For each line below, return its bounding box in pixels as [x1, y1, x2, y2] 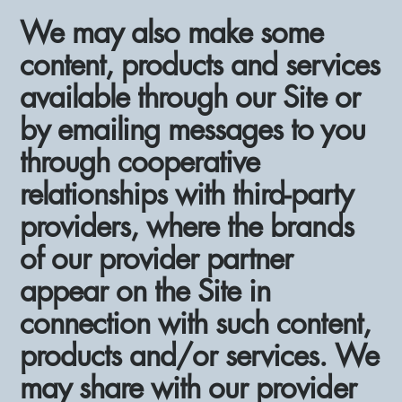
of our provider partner [20, 239, 293, 278]
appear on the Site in [20, 271, 271, 310]
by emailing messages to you [20, 109, 365, 149]
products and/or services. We [20, 336, 379, 375]
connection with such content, [20, 303, 371, 343]
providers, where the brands [20, 206, 354, 246]
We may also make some [20, 13, 324, 52]
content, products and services [20, 45, 380, 84]
